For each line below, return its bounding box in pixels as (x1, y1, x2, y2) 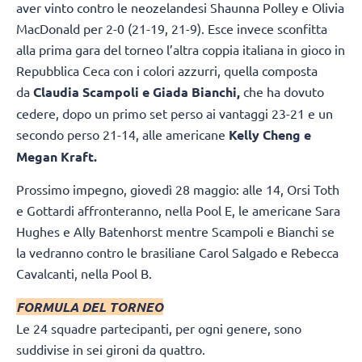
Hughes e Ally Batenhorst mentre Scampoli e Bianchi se (16, 223, 335, 240)
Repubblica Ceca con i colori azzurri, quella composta (16, 62, 318, 79)
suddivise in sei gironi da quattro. (16, 340, 208, 357)
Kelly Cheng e (229, 126, 311, 144)
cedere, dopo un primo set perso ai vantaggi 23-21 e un (16, 105, 333, 122)
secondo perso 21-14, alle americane (16, 126, 229, 143)
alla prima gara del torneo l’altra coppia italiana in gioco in (16, 41, 345, 58)
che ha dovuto (240, 83, 324, 100)
